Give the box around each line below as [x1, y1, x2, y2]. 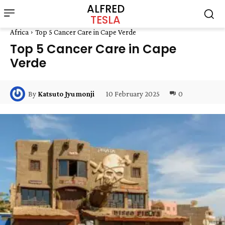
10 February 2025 [106, 89, 160, 98]
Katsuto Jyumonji [38, 90, 94, 98]
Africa [10, 28, 29, 36]
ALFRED [86, 1, 125, 16]
